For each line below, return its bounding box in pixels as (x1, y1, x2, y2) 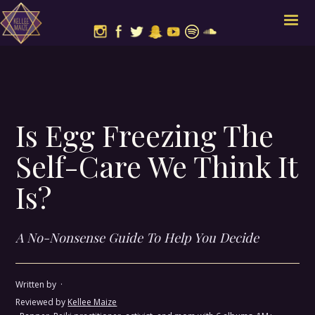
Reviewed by (15, 296, 68, 308)
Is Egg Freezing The (15, 115, 274, 155)
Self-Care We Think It (15, 146, 298, 186)
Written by (15, 278, 59, 290)
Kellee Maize (67, 296, 117, 308)
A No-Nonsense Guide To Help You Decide (15, 229, 259, 246)
